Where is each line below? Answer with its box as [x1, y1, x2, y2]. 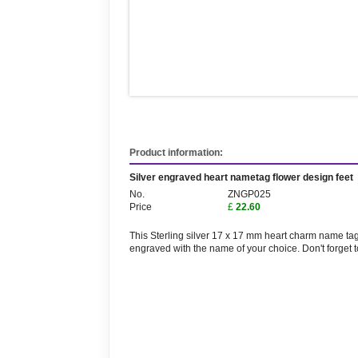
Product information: [129, 147, 223, 158]
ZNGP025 [228, 189, 271, 200]
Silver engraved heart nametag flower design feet [129, 172, 353, 183]
